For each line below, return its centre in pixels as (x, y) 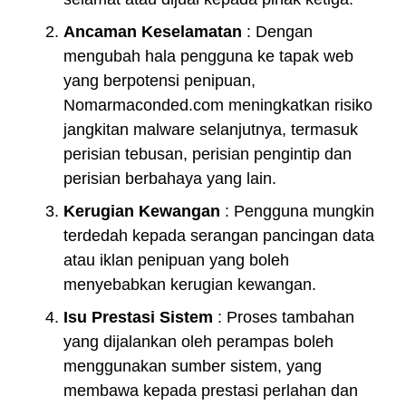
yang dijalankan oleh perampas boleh (198, 341)
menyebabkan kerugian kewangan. (190, 284)
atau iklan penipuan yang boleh (176, 260)
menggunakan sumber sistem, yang (193, 366)
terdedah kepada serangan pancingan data (219, 235)
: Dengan (277, 31)
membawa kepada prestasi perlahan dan (211, 390)
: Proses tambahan (284, 317)
